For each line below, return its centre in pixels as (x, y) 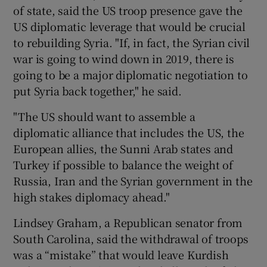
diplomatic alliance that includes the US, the (129, 132)
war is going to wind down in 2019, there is (124, 58)
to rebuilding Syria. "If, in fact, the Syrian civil (132, 42)
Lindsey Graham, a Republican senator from (128, 222)
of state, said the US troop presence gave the (128, 10)
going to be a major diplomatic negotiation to (131, 74)
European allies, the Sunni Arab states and (123, 148)
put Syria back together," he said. (97, 90)
